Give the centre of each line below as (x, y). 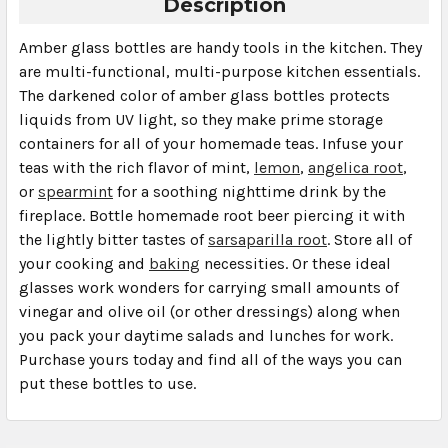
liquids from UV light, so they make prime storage (201, 119)
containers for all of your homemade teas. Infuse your (211, 143)
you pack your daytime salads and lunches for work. (206, 335)
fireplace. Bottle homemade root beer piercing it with (212, 215)
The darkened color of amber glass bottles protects (204, 95)
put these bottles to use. (107, 383)
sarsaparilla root (267, 239)
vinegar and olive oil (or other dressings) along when (209, 311)
